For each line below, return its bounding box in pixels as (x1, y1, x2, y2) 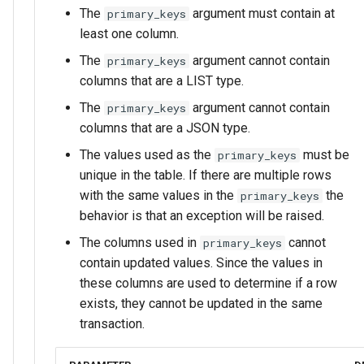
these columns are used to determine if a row (80, 275, 337, 291)
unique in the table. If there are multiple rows (80, 167, 331, 183)
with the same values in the (80, 187, 237, 203)
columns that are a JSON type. (80, 119, 250, 136)
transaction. (80, 315, 145, 331)
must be (300, 146, 349, 162)
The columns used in (80, 234, 200, 250)
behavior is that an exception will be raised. (80, 207, 324, 223)
